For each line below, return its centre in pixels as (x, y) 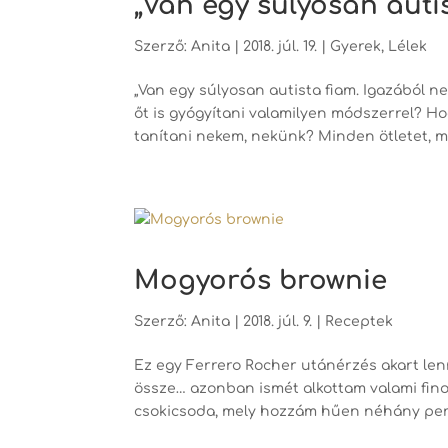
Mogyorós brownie (261, 280)
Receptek (359, 321)
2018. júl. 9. (278, 321)
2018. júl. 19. (280, 46)
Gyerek (356, 46)
